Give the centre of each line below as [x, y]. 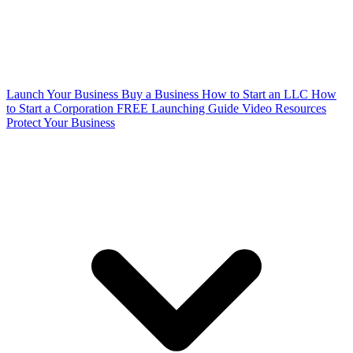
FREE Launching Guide [179, 108]
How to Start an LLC [256, 94]
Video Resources [284, 108]
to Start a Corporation [61, 108]
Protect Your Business [61, 123]
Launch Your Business [64, 94]
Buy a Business [162, 94]
